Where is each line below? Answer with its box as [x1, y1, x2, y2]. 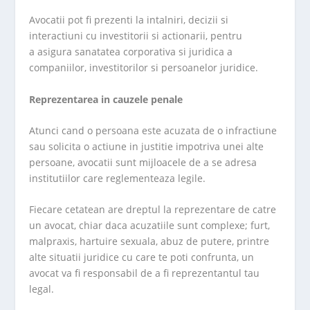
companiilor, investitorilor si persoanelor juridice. [29, 61, 259, 75]
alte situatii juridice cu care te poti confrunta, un [29, 250, 255, 264]
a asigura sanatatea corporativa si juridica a [29, 45, 233, 59]
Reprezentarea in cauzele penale [29, 92, 183, 106]
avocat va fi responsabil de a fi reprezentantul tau [29, 266, 260, 280]
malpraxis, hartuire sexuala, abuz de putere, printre [29, 235, 270, 248]
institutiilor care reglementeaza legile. [29, 172, 206, 185]
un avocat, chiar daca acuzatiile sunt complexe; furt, [29, 219, 271, 232]
